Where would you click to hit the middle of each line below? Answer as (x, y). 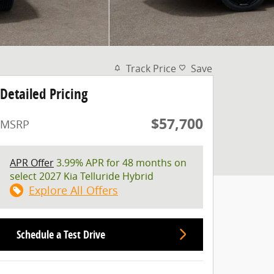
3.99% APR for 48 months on (120, 162)
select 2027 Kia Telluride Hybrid (82, 176)
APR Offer (32, 162)
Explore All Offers (73, 190)
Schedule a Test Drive (61, 234)
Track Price (151, 68)
